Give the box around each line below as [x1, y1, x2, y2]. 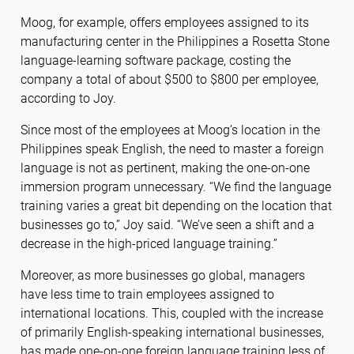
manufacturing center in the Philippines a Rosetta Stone [20, 34, 330, 50]
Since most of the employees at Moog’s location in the [20, 122, 320, 138]
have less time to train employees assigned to [20, 287, 274, 303]
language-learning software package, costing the [20, 53, 291, 69]
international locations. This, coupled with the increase [20, 306, 323, 322]
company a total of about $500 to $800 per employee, [20, 72, 318, 88]
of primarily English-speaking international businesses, [20, 325, 324, 341]
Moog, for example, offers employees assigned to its [20, 15, 309, 31]
